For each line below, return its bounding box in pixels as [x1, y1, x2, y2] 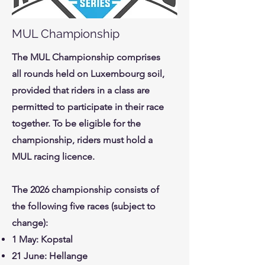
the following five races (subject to [12, 201, 156, 212]
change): [12, 217, 48, 228]
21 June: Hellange [12, 250, 88, 261]
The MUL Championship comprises [12, 51, 160, 63]
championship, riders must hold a [12, 134, 153, 146]
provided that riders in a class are [12, 85, 150, 96]
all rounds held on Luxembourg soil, [12, 68, 164, 79]
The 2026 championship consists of [12, 184, 159, 195]
